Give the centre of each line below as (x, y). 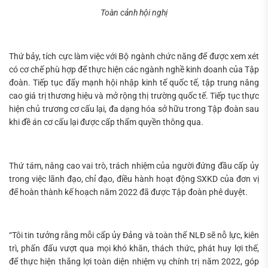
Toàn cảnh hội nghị (134, 13)
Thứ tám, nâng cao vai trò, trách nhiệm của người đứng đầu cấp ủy (134, 165)
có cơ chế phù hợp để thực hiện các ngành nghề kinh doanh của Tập (134, 69)
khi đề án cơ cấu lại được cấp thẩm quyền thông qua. (106, 122)
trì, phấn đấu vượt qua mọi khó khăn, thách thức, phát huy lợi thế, (134, 249)
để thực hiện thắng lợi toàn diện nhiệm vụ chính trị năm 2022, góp (134, 262)
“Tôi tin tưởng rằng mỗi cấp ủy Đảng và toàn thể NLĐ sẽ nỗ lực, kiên (134, 235)
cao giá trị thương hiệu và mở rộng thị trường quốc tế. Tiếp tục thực (134, 95)
